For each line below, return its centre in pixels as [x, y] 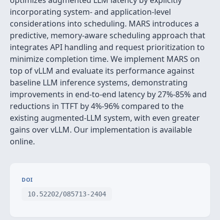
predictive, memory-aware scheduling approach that [108, 35]
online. [22, 141]
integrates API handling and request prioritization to [107, 47]
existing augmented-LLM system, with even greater [105, 118]
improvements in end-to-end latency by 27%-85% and [108, 94]
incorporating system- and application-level [90, 12]
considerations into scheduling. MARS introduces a [104, 24]
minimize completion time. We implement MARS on [105, 59]
